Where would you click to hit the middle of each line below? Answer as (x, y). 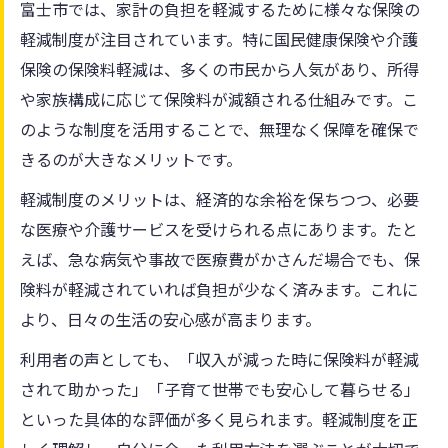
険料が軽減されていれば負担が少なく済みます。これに (219, 288)
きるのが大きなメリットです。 (131, 158)
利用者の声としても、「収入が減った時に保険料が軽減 (219, 358)
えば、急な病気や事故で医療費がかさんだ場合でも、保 (220, 258)
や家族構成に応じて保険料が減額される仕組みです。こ (219, 98)
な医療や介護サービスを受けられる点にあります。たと (219, 228)
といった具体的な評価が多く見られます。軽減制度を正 (219, 418)
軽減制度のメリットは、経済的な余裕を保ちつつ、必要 (219, 198)
